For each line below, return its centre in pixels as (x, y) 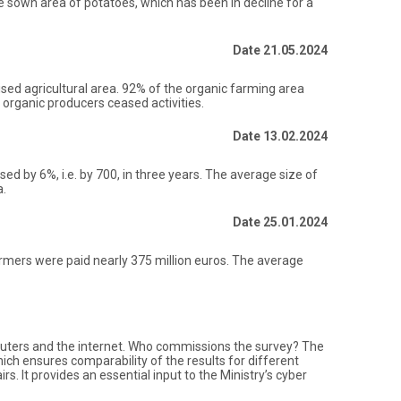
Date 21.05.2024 (280, 50)
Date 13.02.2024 (280, 136)
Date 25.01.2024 (280, 222)
